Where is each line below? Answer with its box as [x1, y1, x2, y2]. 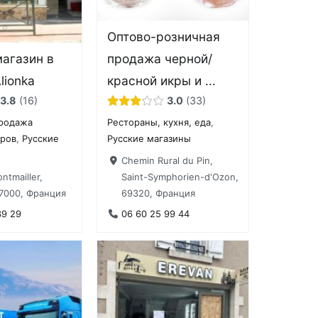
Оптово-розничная [107, 29, 221, 45]
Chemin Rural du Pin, [121, 154, 213, 166]
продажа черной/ [107, 51, 213, 67]
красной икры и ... [107, 73, 216, 89]
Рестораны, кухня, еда [107, 116, 212, 128]
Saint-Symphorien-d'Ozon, [121, 170, 238, 182]
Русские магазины [107, 133, 192, 145]
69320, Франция [121, 187, 195, 199]
